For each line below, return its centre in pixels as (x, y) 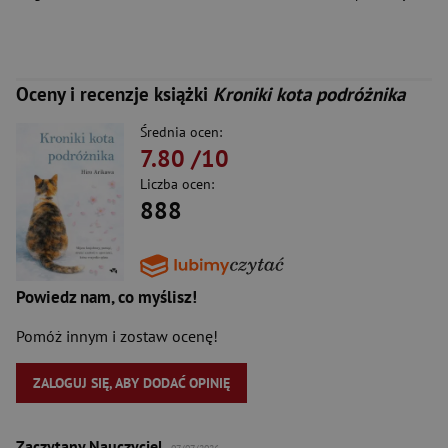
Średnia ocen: (181, 132)
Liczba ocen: (177, 184)
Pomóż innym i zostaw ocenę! (117, 336)
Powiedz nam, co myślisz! (106, 297)
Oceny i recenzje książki (114, 94)
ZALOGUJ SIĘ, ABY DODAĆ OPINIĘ (131, 383)
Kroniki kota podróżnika (309, 94)
